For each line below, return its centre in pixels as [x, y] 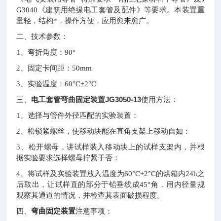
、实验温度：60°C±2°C [58, 84]
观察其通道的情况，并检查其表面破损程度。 [91, 195]
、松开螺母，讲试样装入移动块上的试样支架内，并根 [112, 147]
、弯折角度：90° [48, 52]
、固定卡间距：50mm [56, 68]
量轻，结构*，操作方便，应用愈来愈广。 [85, 21]
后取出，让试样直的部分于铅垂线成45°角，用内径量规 [110, 184]
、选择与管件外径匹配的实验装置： [80, 115]
